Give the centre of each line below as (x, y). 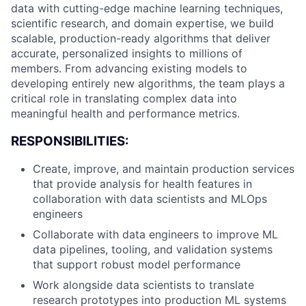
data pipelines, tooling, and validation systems (153, 250)
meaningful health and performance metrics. (125, 113)
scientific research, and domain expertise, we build (142, 23)
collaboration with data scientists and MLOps (150, 199)
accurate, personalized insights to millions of (127, 53)
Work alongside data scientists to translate (143, 285)
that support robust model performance (137, 265)
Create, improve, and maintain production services (164, 169)
